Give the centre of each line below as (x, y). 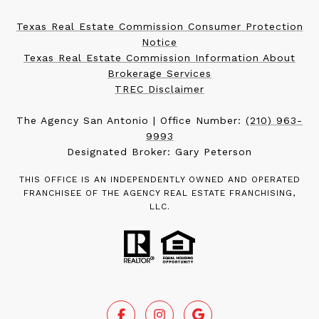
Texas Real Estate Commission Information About (159, 57)
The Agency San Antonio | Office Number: (131, 120)
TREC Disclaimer (159, 89)
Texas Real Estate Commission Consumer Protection (159, 26)
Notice (159, 42)
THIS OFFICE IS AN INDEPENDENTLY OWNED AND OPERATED (159, 179)
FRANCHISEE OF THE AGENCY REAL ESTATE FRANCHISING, (159, 193)
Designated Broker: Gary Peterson (159, 151)
